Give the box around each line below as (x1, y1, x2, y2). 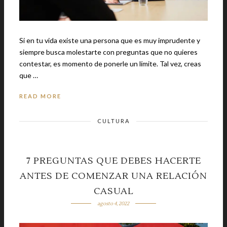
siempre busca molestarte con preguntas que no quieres (19, 47, 198, 56)
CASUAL (93, 185, 134, 197)
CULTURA (97, 117, 130, 124)
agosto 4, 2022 (97, 200, 130, 207)
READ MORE (19, 92, 61, 99)
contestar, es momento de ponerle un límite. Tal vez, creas (19, 59, 160, 68)
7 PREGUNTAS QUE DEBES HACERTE (26, 155, 201, 167)
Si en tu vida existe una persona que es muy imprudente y (19, 35, 200, 45)
